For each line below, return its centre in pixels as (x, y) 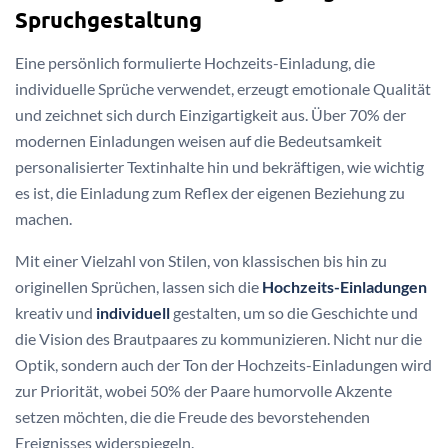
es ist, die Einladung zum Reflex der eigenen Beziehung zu (210, 193)
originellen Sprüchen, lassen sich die (138, 287)
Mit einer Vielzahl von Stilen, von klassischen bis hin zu (201, 261)
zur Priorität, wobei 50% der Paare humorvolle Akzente (203, 391)
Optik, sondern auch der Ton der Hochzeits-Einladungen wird (223, 365)
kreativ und (55, 313)
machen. (43, 219)
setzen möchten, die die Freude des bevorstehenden (192, 417)
